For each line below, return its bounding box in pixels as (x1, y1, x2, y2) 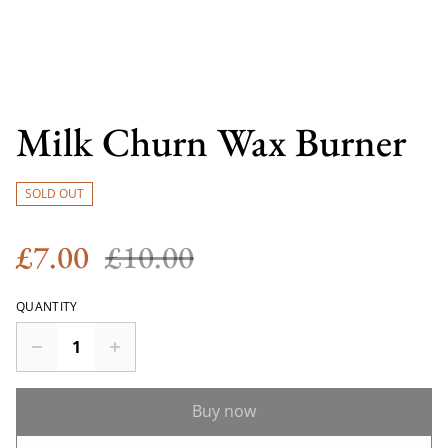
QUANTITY (16, 297, 78, 315)
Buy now (192, 399, 256, 422)
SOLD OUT (25, 184, 84, 202)
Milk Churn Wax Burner (16, 115, 406, 168)
